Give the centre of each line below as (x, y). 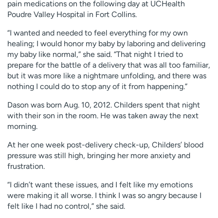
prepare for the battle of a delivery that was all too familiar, (109, 65)
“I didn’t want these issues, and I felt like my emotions (100, 185)
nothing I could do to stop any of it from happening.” (97, 87)
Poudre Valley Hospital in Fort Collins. (72, 15)
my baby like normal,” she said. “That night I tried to (95, 54)
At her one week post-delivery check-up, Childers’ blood (105, 145)
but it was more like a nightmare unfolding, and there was (107, 76)
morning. (22, 127)
